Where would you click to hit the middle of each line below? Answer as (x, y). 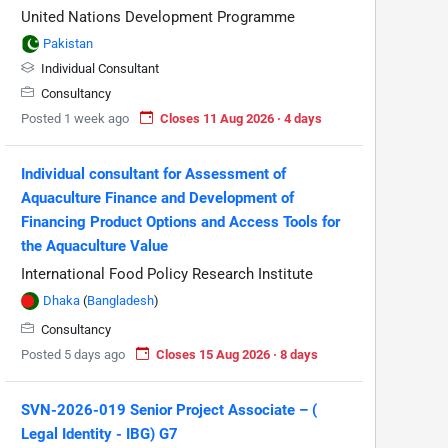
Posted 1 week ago (75, 118)
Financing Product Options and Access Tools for (180, 221)
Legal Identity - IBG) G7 (99, 433)
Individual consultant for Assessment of (153, 173)
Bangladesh (120, 300)
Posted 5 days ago (73, 354)
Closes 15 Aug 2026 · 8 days (237, 354)
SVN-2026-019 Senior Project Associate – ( (169, 409)
